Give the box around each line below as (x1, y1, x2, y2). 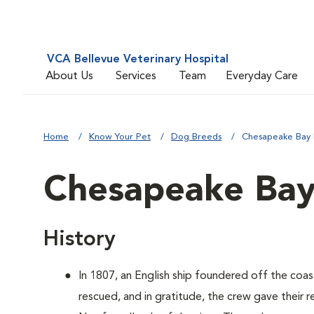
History (43, 229, 116, 250)
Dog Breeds (171, 132, 221, 142)
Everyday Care (226, 70, 298, 82)
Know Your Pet (89, 132, 151, 142)
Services (116, 70, 156, 82)
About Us (46, 70, 93, 82)
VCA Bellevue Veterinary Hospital (47, 54, 228, 65)
